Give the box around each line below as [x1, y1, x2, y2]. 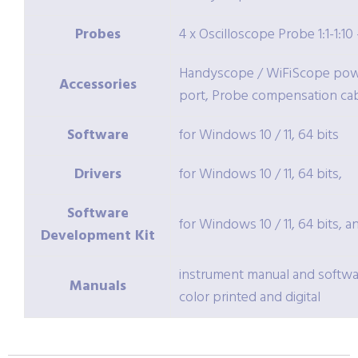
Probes [74, 23, 121, 47]
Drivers [74, 163, 121, 187]
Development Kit [40, 225, 155, 249]
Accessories [58, 74, 137, 97]
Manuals [69, 275, 126, 299]
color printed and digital [179, 286, 320, 310]
